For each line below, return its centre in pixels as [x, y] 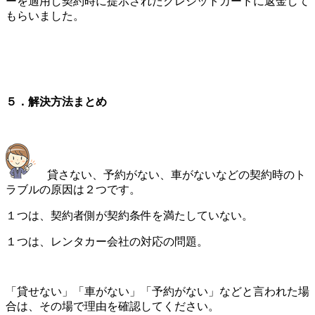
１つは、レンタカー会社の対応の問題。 [107, 241]
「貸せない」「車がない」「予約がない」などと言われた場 [157, 291]
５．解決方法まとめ [56, 102]
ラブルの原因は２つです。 [73, 189]
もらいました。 [45, 16]
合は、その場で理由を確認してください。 [112, 306]
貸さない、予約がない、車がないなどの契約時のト [171, 174]
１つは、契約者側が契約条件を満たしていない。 [129, 215]
